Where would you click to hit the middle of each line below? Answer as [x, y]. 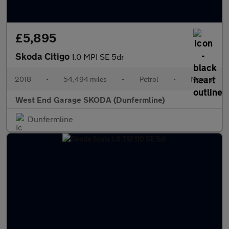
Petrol [149, 79]
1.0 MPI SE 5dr [98, 56]
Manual [202, 79]
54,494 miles [85, 79]
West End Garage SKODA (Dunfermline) [90, 99]
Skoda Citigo [43, 56]
